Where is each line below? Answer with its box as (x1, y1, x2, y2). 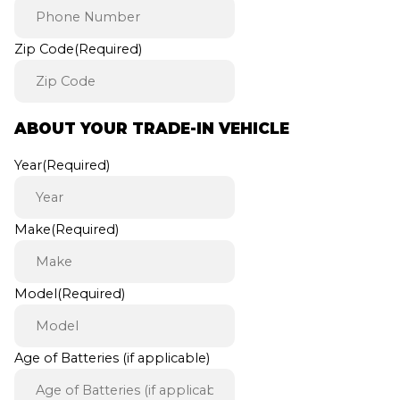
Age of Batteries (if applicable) (13, 350, 210, 367)
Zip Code (13, 41, 74, 58)
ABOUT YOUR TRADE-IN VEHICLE (13, 119, 289, 138)
